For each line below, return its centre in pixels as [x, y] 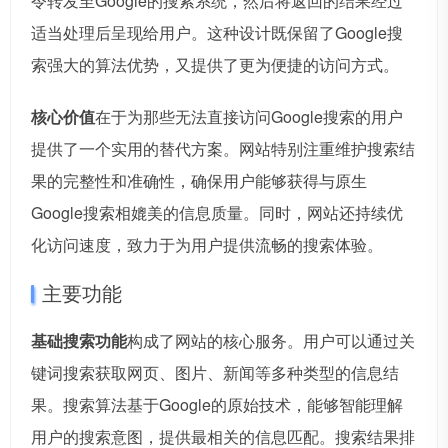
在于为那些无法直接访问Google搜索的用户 [249, 117]
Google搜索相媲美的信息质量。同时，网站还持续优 [217, 213]
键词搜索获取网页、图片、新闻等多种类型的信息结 [215, 373]
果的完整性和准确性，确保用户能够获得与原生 [199, 181]
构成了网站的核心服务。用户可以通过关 [271, 341]
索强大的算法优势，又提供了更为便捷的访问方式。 [215, 65]
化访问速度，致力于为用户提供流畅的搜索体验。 [207, 245]
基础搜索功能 [79, 341]
